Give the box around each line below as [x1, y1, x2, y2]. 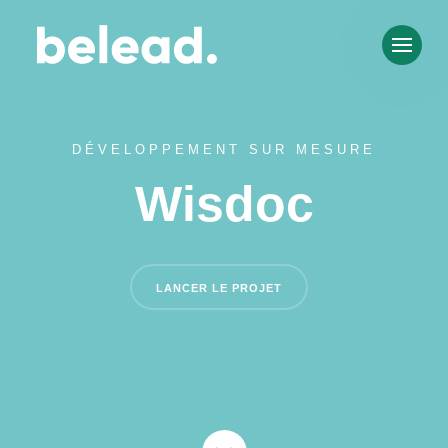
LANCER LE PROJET [156, 282, 282, 294]
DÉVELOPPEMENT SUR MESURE [72, 142, 376, 157]
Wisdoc [134, 176, 314, 232]
